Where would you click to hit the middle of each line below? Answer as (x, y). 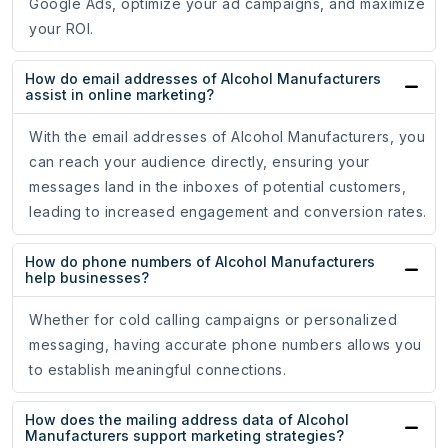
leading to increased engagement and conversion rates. (228, 212)
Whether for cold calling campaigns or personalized (213, 320)
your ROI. (61, 29)
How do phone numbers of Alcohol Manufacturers (200, 262)
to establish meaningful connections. (157, 370)
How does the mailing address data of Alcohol (187, 420)
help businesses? (87, 278)
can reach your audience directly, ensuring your (199, 162)
